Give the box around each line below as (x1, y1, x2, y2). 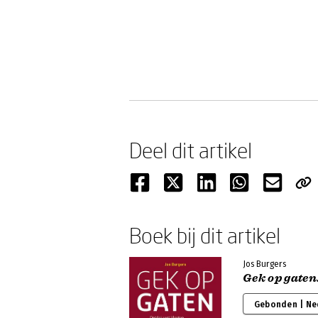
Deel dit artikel (129, 138, 252, 163)
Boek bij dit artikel (129, 223, 280, 248)
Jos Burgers (243, 259, 286, 269)
